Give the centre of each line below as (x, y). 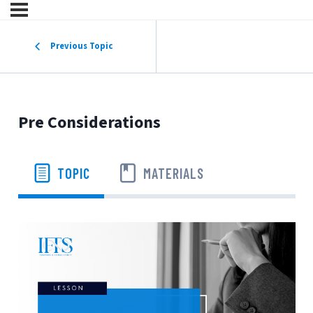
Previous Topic (82, 46)
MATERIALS (173, 173)
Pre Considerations (89, 122)
